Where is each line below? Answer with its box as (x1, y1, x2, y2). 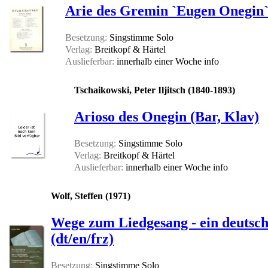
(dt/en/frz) (51, 231, 114, 247)
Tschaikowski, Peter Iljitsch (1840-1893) (74, 85, 235, 96)
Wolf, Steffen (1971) (51, 191, 130, 202)
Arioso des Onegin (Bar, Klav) (74, 109, 259, 125)
